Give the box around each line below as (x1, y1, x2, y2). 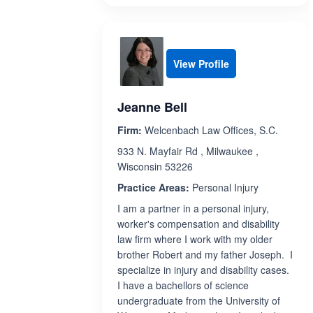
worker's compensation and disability (117, 217, 279, 231)
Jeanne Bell (117, 98, 187, 116)
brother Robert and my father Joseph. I (117, 247, 293, 261)
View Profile (173, 57, 229, 71)
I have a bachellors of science (117, 278, 249, 292)
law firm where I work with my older (117, 232, 272, 246)
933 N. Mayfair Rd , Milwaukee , (117, 144, 259, 158)
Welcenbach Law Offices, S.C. (142, 123, 278, 137)
